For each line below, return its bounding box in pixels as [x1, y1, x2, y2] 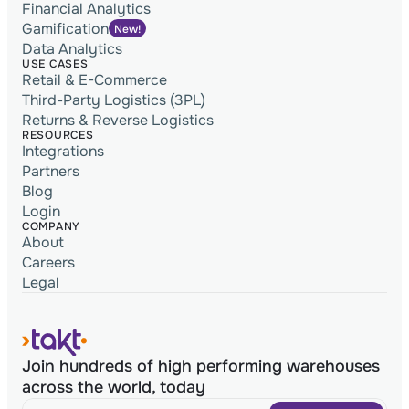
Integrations [22, 141, 104, 161]
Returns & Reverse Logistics [22, 110, 214, 130]
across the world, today [22, 377, 205, 397]
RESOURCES [22, 128, 94, 142]
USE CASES [22, 57, 89, 71]
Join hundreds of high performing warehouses [22, 356, 380, 376]
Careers [22, 252, 75, 272]
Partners [22, 161, 79, 181]
